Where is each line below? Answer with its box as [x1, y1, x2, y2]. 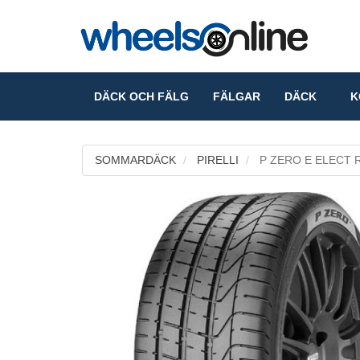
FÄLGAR [213, 90, 260, 103]
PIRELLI [197, 153, 239, 166]
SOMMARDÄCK [95, 153, 176, 166]
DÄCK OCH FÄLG [94, 90, 189, 103]
